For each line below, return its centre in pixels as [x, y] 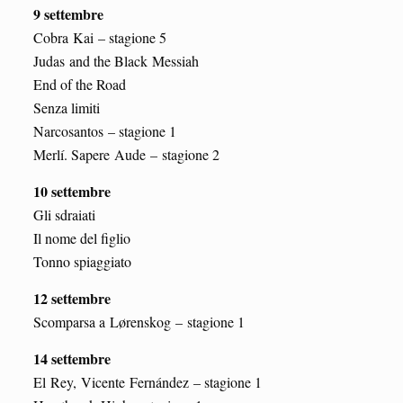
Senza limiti [66, 107]
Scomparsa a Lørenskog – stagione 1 [139, 321]
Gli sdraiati [64, 214]
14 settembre [72, 358]
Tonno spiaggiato [82, 261]
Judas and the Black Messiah [118, 60]
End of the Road [79, 84]
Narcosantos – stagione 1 [104, 130]
